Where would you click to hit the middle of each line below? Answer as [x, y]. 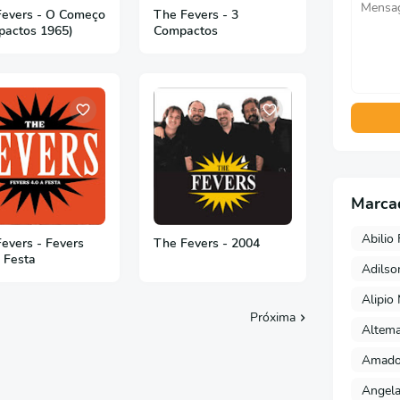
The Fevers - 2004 [207, 244]
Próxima [273, 318]
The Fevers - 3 [196, 14]
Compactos [186, 30]
